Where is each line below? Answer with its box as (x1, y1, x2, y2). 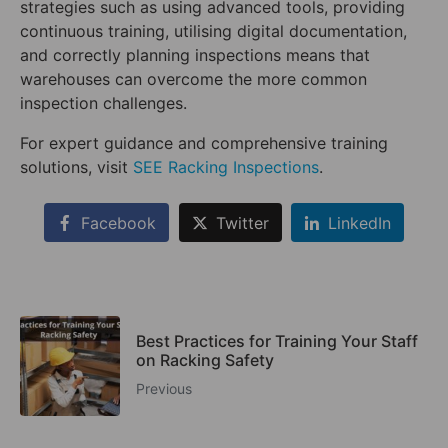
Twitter (215, 212, 269, 233)
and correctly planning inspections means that (20, 45, 370, 66)
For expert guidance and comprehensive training (20, 133, 388, 154)
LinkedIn (328, 212, 392, 233)
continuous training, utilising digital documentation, (20, 21, 407, 42)
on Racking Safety (136, 350, 274, 371)
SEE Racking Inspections (133, 157, 319, 178)
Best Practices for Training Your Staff (136, 331, 418, 352)
